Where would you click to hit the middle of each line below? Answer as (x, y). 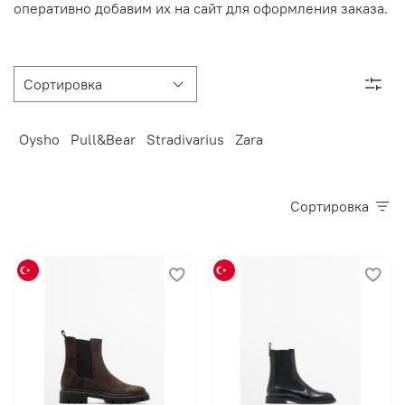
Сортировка (334, 206)
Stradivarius (185, 139)
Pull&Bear (103, 139)
